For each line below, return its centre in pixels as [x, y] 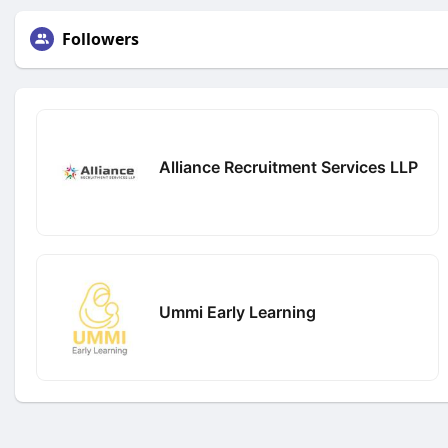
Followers [100, 39]
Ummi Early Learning [237, 311]
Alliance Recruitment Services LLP [288, 166]
